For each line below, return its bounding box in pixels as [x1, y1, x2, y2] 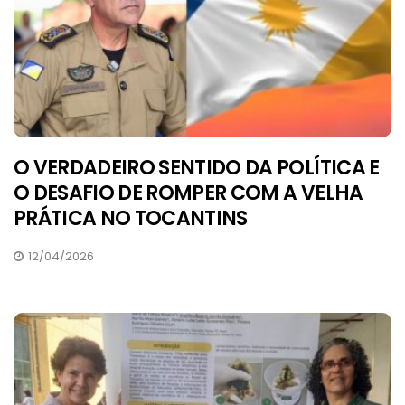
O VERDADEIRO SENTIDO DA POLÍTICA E [14, 154, 380, 183]
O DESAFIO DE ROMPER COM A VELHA [14, 179, 363, 208]
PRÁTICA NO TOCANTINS [14, 204, 248, 233]
